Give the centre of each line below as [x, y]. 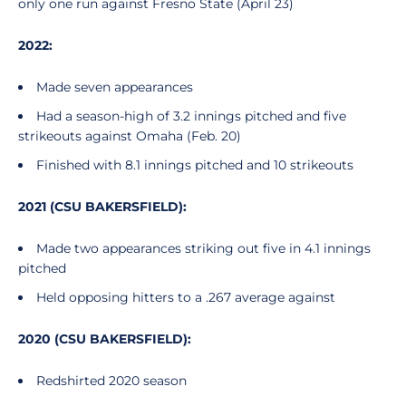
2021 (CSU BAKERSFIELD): [102, 207]
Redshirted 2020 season [113, 381]
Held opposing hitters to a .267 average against [186, 297]
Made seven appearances [116, 87]
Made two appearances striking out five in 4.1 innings [203, 248]
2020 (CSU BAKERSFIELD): [105, 339]
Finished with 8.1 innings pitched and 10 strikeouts [197, 165]
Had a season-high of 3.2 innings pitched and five [191, 116]
